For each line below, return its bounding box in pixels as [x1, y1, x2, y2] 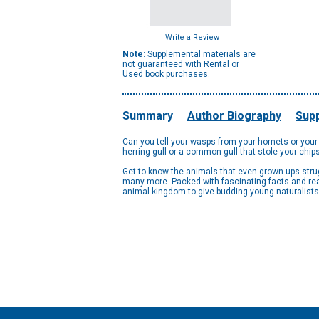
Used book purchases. [122, 69, 210, 79]
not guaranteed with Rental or [122, 59, 239, 69]
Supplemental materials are [145, 49, 256, 59]
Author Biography [187, 109, 281, 122]
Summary [122, 109, 173, 122]
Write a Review [165, 33, 219, 42]
